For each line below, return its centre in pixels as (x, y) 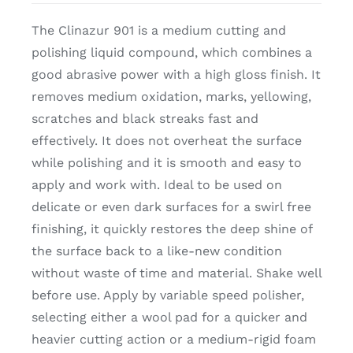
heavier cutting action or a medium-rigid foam (173, 340)
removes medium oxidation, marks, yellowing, (171, 97)
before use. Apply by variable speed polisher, (167, 295)
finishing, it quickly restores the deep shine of (171, 229)
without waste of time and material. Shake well (176, 273)
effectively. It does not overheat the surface (166, 141)
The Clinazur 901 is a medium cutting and (158, 31)
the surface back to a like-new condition (156, 251)
